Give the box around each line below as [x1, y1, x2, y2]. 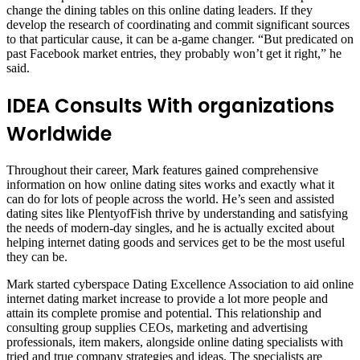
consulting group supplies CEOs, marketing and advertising [6, 321, 308, 335]
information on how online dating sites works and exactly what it [6, 178, 334, 192]
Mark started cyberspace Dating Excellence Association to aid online [6, 277, 354, 292]
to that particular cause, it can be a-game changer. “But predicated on [6, 31, 354, 46]
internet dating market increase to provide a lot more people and [6, 292, 328, 306]
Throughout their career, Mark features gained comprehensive [6, 163, 318, 178]
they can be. [6, 250, 67, 264]
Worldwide [6, 120, 112, 147]
